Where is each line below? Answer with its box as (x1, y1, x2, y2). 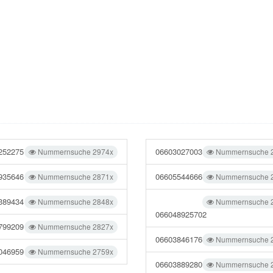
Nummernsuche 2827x (35, 221, 113, 232)
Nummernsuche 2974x (35, 146, 113, 157)
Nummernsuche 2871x (35, 171, 113, 182)
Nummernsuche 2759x (35, 246, 113, 257)
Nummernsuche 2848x (35, 196, 113, 207)
